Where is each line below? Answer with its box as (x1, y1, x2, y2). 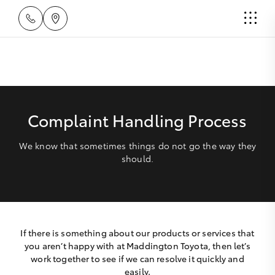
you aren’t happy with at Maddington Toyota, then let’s (25, 239, 250, 252)
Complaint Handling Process (28, 109, 247, 131)
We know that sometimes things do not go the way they (18, 139, 257, 152)
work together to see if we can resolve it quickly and (31, 252, 244, 265)
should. (121, 152, 154, 165)
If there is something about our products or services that (20, 227, 255, 239)
